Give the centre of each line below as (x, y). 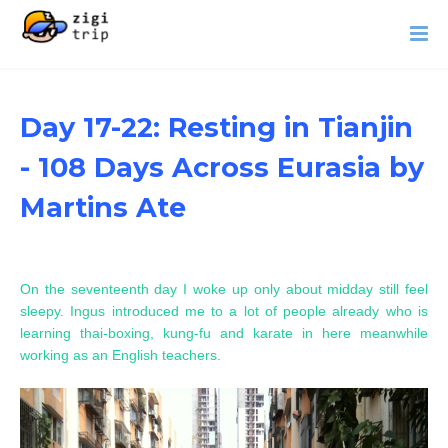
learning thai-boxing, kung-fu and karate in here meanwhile (224, 333)
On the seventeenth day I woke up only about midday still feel (224, 289)
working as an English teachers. (120, 355)
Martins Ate (103, 207)
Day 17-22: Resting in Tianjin (216, 127)
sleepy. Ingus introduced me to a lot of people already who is (224, 311)
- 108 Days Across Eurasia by (222, 167)
